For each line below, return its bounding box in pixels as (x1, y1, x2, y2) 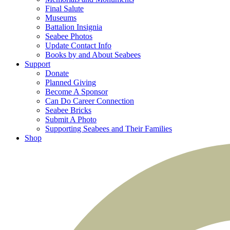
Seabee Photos (45, 32, 92, 41)
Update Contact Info (45, 41, 111, 50)
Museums (45, 13, 76, 22)
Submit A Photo (45, 115, 97, 124)
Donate (45, 69, 69, 78)
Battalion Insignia (45, 23, 102, 31)
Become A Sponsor (45, 87, 108, 96)
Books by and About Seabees (45, 50, 141, 59)
